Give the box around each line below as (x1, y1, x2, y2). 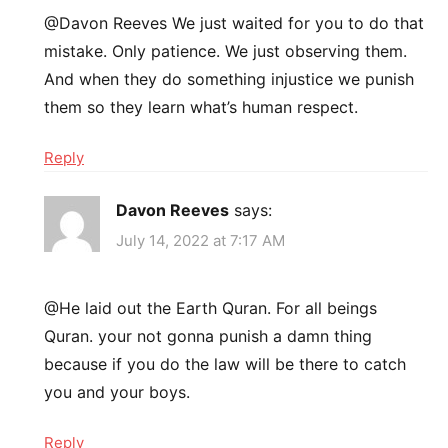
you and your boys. (44, 382, 190, 403)
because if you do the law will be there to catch (44, 354, 406, 375)
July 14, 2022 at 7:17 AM (116, 231, 285, 251)
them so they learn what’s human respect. (44, 96, 358, 117)
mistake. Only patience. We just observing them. (44, 40, 407, 61)
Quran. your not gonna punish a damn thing (44, 326, 372, 347)
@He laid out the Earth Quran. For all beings (44, 298, 377, 319)
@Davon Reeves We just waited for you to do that (44, 12, 424, 33)
